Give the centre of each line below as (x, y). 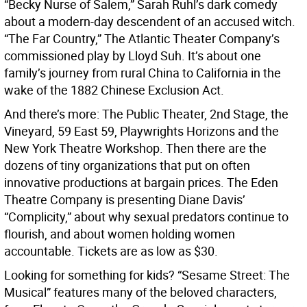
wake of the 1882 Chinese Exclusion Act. (114, 90)
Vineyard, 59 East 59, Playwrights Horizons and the (142, 131)
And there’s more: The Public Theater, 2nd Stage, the (146, 114)
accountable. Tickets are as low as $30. (111, 251)
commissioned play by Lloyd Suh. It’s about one (133, 56)
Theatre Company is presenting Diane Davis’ (125, 200)
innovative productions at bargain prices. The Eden (141, 183)
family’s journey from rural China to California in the (143, 73)
